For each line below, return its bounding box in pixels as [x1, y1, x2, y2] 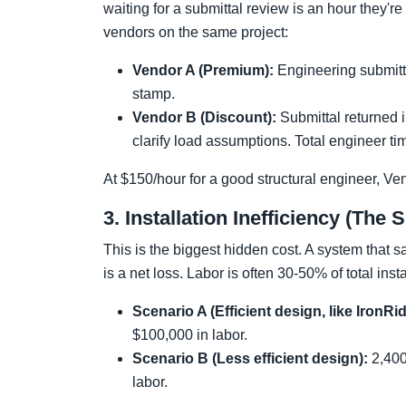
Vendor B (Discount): [132, 110, 276, 125]
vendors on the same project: [103, 24, 288, 40]
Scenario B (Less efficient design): [132, 351, 368, 366]
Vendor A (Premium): [132, 63, 274, 78]
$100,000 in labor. [132, 327, 247, 343]
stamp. [132, 86, 175, 101]
